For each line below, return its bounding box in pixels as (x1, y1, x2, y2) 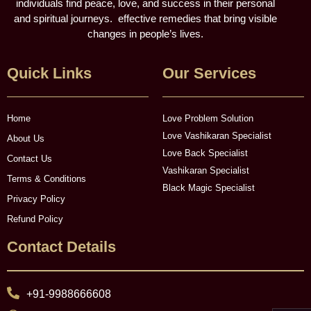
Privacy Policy (7, 194, 65, 205)
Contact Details (7, 238, 116, 256)
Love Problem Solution (162, 113, 253, 124)
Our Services (162, 64, 256, 82)
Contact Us (7, 153, 52, 165)
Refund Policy (7, 214, 63, 225)
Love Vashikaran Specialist (162, 131, 271, 142)
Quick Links (7, 64, 92, 82)
